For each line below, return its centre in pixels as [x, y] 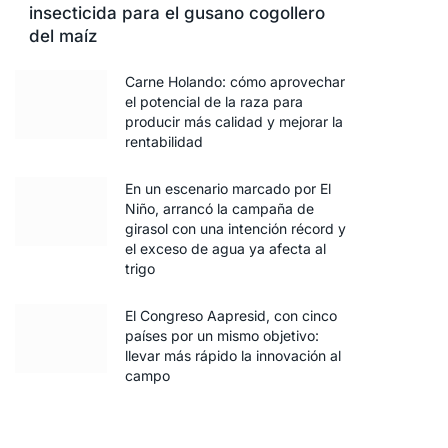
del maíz [63, 36]
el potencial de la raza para [214, 102]
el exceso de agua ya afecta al [225, 249]
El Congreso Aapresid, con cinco [231, 316]
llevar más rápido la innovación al [233, 356]
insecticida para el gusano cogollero [177, 13]
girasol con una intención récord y [235, 229]
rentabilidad [164, 142]
